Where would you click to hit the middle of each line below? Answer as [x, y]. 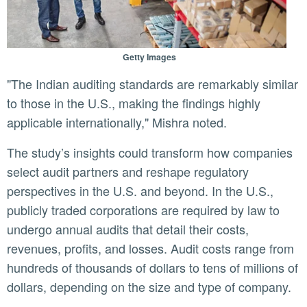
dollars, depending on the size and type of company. [149, 287]
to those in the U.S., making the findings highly [134, 103]
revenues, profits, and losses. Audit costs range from [150, 248]
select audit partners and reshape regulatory [128, 172]
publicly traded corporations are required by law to [143, 210]
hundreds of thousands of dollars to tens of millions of [152, 268]
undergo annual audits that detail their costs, [128, 229]
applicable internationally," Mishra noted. [117, 122]
